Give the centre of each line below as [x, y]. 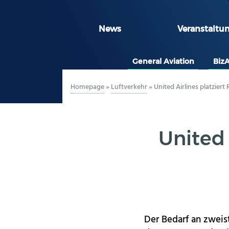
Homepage [87, 87]
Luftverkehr [129, 87]
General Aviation [163, 61]
